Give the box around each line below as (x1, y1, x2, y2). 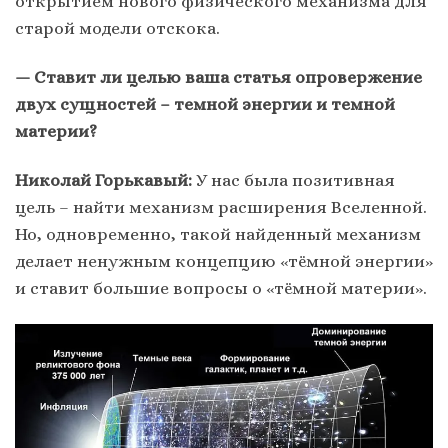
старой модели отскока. (15, 18, 224, 39)
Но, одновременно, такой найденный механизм (15, 224, 421, 245)
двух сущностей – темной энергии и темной (15, 94, 395, 115)
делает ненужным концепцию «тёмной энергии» (15, 251, 433, 272)
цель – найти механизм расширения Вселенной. (15, 197, 427, 218)
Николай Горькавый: (15, 170, 192, 191)
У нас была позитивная (192, 170, 395, 191)
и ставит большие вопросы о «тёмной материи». (15, 278, 427, 299)
